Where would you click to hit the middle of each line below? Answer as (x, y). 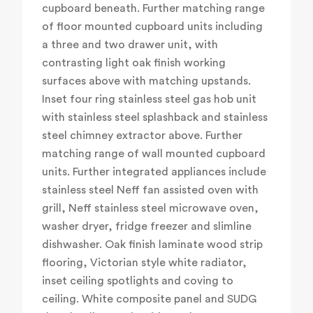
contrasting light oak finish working (134, 63)
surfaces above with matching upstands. (146, 81)
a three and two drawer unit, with (130, 45)
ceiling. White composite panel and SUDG (149, 299)
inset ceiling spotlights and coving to (138, 281)
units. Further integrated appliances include (154, 172)
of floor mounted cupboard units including (152, 27)
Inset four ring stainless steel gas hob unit (149, 100)
